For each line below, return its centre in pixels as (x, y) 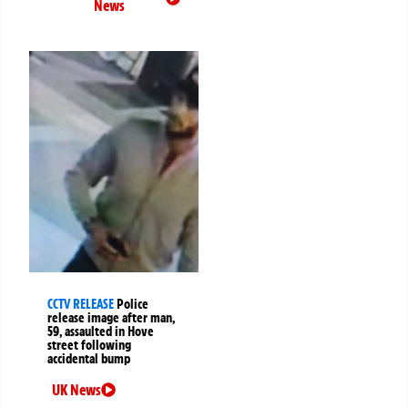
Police (133, 305)
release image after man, (111, 318)
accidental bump (89, 359)
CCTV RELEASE (81, 305)
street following (89, 346)
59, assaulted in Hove (101, 332)
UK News (76, 390)
